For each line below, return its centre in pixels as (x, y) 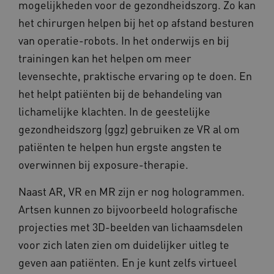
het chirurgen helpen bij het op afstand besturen (136, 22)
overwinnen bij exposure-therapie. (103, 164)
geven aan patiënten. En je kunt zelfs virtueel (128, 262)
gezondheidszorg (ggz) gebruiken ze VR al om (129, 128)
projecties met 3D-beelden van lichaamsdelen (131, 226)
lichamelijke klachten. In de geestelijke (114, 111)
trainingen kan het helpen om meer (105, 57)
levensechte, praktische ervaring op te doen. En (135, 75)
